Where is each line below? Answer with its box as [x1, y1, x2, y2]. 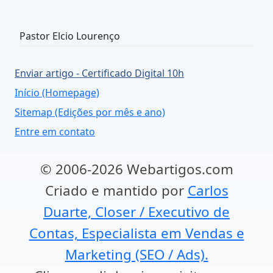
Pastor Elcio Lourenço [19, 29, 120, 43]
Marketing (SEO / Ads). [65, 245, 208, 264]
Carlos [187, 181, 229, 200]
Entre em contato [15, 125, 95, 138]
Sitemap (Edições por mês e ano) [15, 105, 165, 119]
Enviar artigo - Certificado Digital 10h [15, 66, 184, 80]
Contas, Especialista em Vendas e [29, 224, 244, 243]
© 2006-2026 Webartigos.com [40, 160, 233, 179]
